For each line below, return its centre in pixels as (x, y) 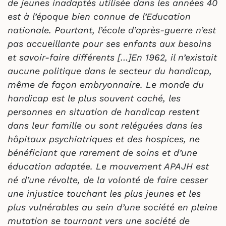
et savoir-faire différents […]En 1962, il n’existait (112, 57)
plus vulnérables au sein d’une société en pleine (112, 207)
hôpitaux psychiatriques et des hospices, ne (104, 139)
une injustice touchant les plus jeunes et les (104, 193)
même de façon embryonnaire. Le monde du (106, 84)
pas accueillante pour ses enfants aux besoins (109, 43)
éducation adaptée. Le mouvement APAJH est (108, 166)
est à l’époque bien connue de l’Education (99, 16)
